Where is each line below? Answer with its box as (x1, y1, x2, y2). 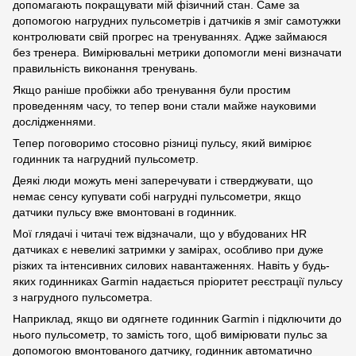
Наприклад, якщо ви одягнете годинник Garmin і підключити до (13, 312, 342, 326)
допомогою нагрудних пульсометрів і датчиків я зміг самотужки (13, 14, 341, 28)
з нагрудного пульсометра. (13, 291, 153, 304)
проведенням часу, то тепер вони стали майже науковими (13, 99, 316, 113)
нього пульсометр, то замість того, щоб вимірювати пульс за (13, 328, 327, 342)
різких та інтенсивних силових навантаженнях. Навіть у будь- (13, 259, 330, 273)
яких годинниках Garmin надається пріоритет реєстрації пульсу (13, 275, 342, 288)
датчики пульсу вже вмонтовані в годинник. (13, 206, 237, 219)
